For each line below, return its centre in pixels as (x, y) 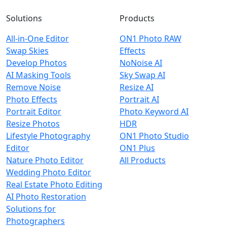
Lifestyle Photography (48, 136)
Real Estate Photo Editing (54, 184)
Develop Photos (36, 63)
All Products (143, 160)
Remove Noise (33, 87)
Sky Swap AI (142, 75)
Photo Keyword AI (154, 111)
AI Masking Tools (39, 75)
